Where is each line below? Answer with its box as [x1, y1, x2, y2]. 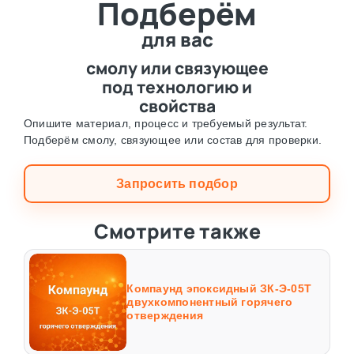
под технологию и [102, 75, 252, 98]
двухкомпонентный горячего [126, 296, 293, 309]
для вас [141, 25, 213, 52]
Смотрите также [93, 217, 261, 245]
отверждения [126, 309, 204, 322]
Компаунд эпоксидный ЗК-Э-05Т [126, 282, 312, 296]
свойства [138, 94, 216, 117]
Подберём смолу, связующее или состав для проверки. [23, 133, 322, 146]
